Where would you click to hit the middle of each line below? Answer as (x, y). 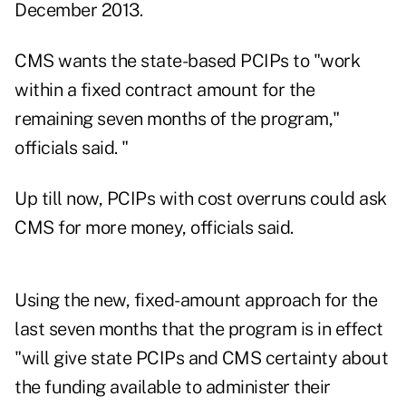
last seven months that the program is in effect (199, 329)
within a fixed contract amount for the (164, 90)
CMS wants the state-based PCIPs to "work (187, 61)
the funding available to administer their (173, 387)
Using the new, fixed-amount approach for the (196, 300)
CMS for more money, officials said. (154, 228)
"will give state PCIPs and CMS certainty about (201, 358)
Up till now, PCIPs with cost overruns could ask (201, 199)
